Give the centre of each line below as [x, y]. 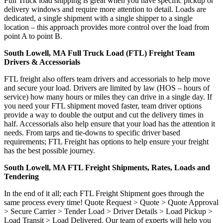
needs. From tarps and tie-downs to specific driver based [92, 133]
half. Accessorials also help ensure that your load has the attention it [110, 124]
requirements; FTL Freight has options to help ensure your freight [106, 142]
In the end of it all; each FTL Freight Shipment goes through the [104, 194]
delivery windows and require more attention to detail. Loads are [105, 9]
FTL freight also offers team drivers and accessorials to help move [107, 79]
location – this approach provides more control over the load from [107, 27]
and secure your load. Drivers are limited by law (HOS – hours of [107, 88]
